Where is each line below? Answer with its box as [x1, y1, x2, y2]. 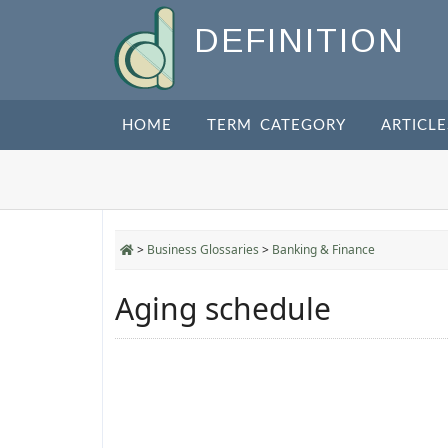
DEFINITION [194, 22, 405, 60]
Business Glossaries [147, 241, 259, 258]
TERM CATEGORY [207, 118, 346, 133]
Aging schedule [115, 288, 331, 329]
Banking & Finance [272, 241, 375, 258]
